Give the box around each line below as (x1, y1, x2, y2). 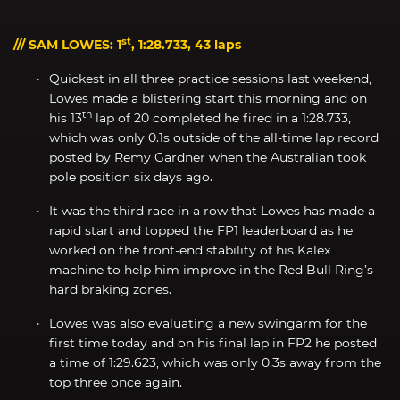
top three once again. (49, 373, 182, 390)
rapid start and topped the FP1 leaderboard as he (49, 221, 353, 238)
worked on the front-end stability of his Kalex (49, 241, 330, 258)
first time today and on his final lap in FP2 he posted (49, 334, 377, 351)
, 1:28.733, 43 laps (131, 36, 241, 53)
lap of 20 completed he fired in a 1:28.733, (92, 109, 351, 126)
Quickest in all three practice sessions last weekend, (49, 70, 371, 87)
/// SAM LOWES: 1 (13, 36, 121, 53)
